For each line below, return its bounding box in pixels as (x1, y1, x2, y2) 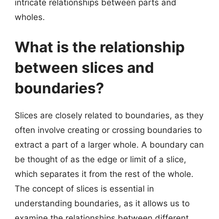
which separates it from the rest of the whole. (15, 169, 194, 179)
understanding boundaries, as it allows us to (15, 198, 190, 208)
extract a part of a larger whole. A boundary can (15, 140, 204, 150)
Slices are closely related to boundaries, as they (15, 110, 203, 120)
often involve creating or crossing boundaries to (15, 125, 202, 135)
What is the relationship (15, 38, 185, 56)
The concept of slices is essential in (15, 184, 154, 194)
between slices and (15, 59, 154, 76)
